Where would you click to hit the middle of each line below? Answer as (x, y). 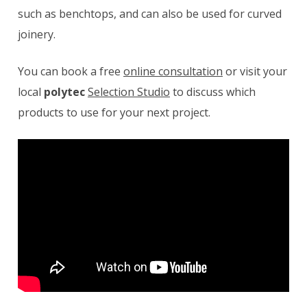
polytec (64, 92)
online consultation (173, 72)
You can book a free (71, 72)
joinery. (38, 35)
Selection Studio (129, 92)
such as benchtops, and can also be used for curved (150, 14)
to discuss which (213, 92)
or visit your (255, 72)
